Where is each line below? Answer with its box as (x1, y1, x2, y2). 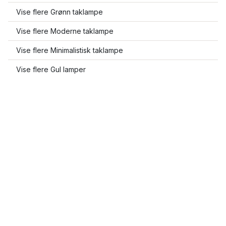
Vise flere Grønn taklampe (16, 8, 103, 16)
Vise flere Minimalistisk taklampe (16, 46, 123, 54)
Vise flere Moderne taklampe (16, 27, 114, 35)
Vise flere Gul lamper (16, 65, 86, 74)
